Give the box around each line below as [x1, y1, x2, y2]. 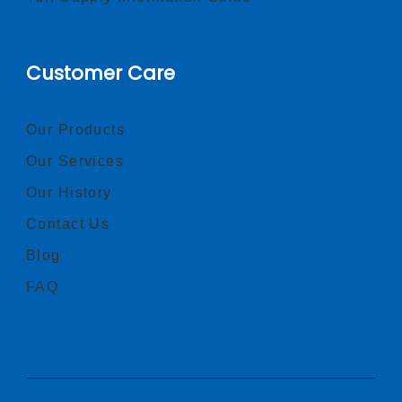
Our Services [26, 153, 125, 169]
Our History [26, 184, 112, 200]
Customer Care [26, 59, 175, 86]
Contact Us [26, 215, 110, 232]
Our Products [26, 121, 126, 137]
